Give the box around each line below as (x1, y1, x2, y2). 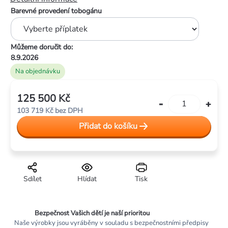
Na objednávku (15, 67, 60, 76)
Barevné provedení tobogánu (11, 6, 102, 16)
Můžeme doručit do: (11, 42, 73, 52)
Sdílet (23, 174, 42, 184)
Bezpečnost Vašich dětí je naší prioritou (35, 209, 150, 218)
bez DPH (53, 106, 83, 116)
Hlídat (77, 174, 97, 184)
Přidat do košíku (78, 121, 137, 132)
